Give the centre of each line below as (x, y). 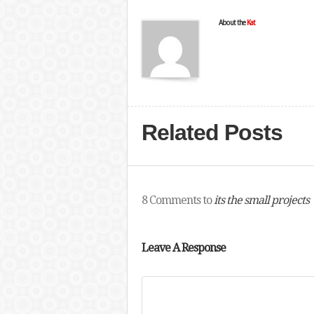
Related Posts (212, 132)
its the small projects (261, 200)
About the (232, 23)
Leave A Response (183, 248)
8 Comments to (177, 200)
